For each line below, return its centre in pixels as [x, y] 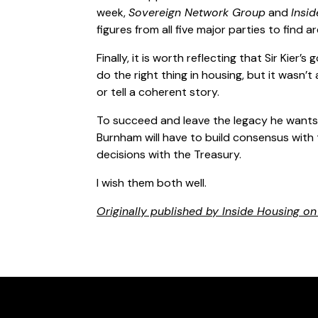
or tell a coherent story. [158, 92]
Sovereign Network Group [197, 12]
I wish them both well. [152, 182]
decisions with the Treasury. [169, 154]
